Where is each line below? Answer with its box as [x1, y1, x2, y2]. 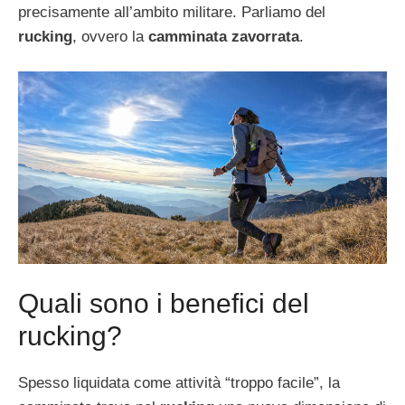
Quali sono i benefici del [18, 287, 309, 318]
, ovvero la [72, 27, 148, 45]
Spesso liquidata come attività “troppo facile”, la [18, 373, 340, 391]
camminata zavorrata [148, 27, 299, 45]
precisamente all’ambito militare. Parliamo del [18, 3, 325, 21]
